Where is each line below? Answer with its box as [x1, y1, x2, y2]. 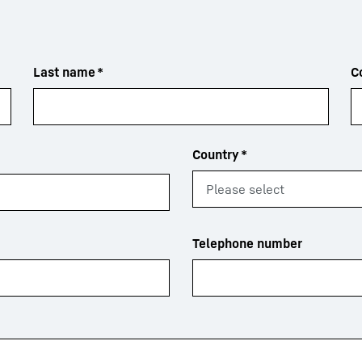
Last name [33, 64, 96, 80]
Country [192, 146, 239, 162]
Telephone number [192, 235, 302, 251]
